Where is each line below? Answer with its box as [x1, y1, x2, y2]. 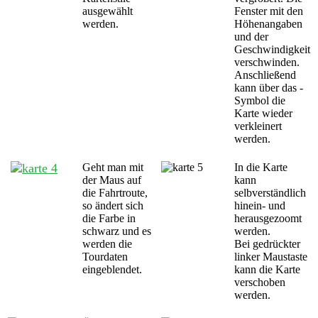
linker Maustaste [234, 251, 307, 263]
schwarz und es [82, 225, 151, 238]
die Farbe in [82, 212, 136, 225]
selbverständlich [234, 187, 306, 199]
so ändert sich [82, 199, 143, 212]
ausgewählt [82, 5, 133, 18]
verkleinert [234, 120, 282, 133]
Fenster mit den [234, 5, 303, 18]
